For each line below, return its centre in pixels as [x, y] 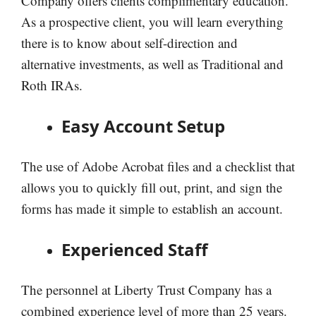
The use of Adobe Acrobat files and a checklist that [158, 166]
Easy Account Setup [143, 126]
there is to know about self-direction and [129, 43]
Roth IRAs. [52, 85]
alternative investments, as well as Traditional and [152, 64]
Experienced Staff [135, 249]
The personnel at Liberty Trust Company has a [146, 290]
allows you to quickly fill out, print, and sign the [152, 188]
